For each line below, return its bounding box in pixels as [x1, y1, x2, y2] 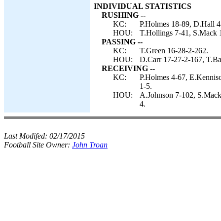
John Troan [72, 141, 108, 149]
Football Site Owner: [4, 141, 72, 149]
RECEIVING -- [102, 64, 155, 73]
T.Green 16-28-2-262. [140, 46, 208, 55]
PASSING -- [102, 37, 143, 46]
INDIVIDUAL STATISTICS [94, 2, 191, 10]
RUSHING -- [102, 11, 146, 19]
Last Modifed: [4, 132, 49, 140]
